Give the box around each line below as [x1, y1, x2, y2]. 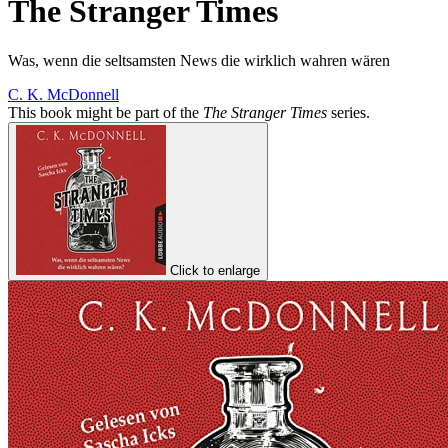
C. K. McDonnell [8, 85, 119, 103]
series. [327, 103, 370, 121]
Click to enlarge [170, 262, 260, 278]
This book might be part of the [8, 103, 203, 121]
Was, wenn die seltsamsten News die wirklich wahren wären [8, 51, 390, 69]
